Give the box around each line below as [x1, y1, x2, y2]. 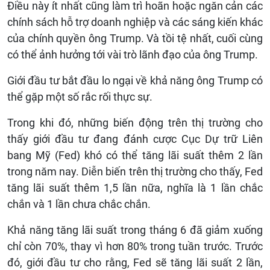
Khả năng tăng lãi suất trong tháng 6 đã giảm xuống [7, 224, 263, 237]
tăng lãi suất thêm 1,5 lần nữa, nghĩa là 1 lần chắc [7, 181, 263, 195]
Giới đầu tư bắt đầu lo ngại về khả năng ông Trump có [7, 74, 263, 87]
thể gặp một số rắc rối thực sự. [7, 90, 152, 104]
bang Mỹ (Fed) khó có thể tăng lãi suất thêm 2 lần [7, 149, 263, 162]
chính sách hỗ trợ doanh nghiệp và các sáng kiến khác [7, 16, 263, 29]
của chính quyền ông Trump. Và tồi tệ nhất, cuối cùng [7, 32, 263, 45]
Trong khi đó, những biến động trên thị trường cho [7, 116, 263, 130]
